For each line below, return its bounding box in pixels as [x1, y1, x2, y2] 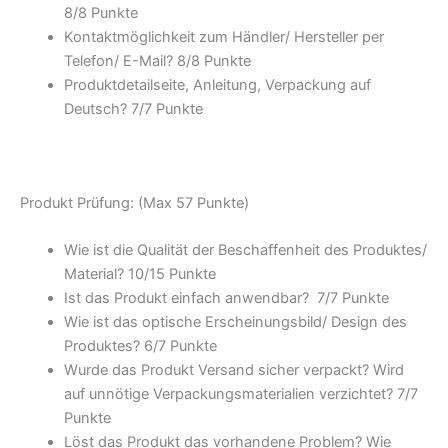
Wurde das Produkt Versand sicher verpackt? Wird [63, 360, 404, 379]
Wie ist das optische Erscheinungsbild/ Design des [63, 312, 407, 331]
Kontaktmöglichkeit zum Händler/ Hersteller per [63, 28, 384, 47]
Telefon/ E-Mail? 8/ [63, 52, 191, 71]
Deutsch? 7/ [63, 100, 144, 119]
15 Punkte [148, 264, 216, 283]
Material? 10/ [63, 264, 149, 283]
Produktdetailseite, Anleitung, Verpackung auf [63, 76, 371, 95]
